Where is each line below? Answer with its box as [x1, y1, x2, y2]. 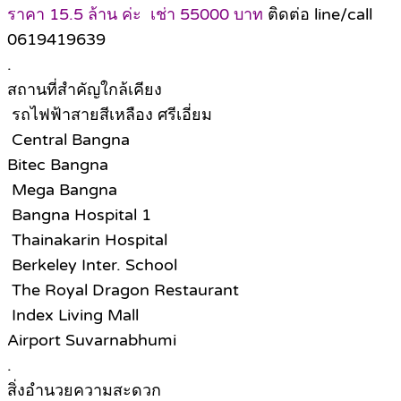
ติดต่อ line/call [263, 4, 372, 25]
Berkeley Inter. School [7, 255, 177, 276]
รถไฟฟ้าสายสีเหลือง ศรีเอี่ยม [7, 105, 212, 125]
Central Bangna [7, 130, 134, 150]
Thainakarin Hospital [7, 230, 172, 251]
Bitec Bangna [7, 155, 108, 175]
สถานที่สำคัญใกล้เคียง [7, 80, 162, 100]
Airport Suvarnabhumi [7, 330, 176, 351]
